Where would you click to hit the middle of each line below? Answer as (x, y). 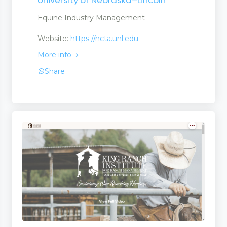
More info (55, 54)
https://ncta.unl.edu (104, 38)
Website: (54, 38)
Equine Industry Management (91, 17)
